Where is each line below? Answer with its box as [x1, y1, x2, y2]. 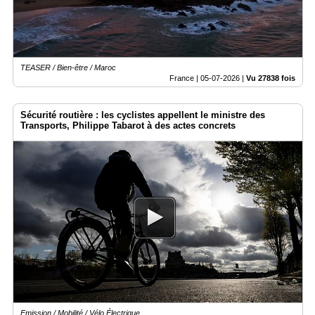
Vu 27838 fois [246, 73, 295, 82]
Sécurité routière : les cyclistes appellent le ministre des [20, 109, 265, 120]
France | [169, 73, 200, 82]
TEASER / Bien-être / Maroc [20, 63, 116, 72]
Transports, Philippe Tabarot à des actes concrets [20, 120, 236, 131]
